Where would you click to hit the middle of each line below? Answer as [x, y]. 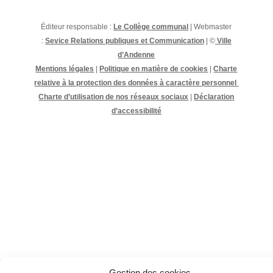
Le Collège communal [151, 27]
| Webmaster [211, 27]
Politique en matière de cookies [154, 69]
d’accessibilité [136, 111]
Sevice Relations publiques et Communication [124, 41]
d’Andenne [136, 55]
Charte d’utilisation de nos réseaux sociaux [114, 97]
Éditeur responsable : [76, 27]
